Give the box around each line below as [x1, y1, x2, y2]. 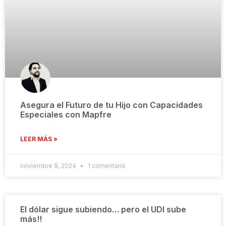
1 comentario [86, 162, 126, 169]
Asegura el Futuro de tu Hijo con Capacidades [20, 100, 203, 110]
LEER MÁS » [20, 135, 58, 143]
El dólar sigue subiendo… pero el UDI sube [20, 204, 186, 214]
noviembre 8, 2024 [20, 162, 78, 169]
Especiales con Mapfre [20, 109, 111, 120]
